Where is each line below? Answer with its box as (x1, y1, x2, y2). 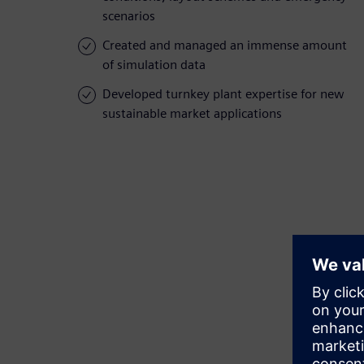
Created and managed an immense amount (102, 37, 347, 54)
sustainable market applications (102, 106, 282, 122)
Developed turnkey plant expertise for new (102, 86, 344, 102)
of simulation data (102, 57, 206, 73)
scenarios (102, 8, 155, 24)
